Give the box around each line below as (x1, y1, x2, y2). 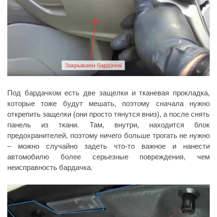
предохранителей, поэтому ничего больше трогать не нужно (7, 131, 210, 139)
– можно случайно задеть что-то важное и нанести (7, 141, 210, 150)
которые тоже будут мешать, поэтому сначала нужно (7, 99, 210, 108)
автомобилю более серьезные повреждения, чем (7, 152, 210, 161)
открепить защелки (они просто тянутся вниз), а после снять (7, 109, 210, 118)
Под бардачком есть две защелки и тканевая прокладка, (7, 88, 210, 97)
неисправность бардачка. (7, 163, 93, 171)
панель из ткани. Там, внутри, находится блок (7, 120, 210, 129)
